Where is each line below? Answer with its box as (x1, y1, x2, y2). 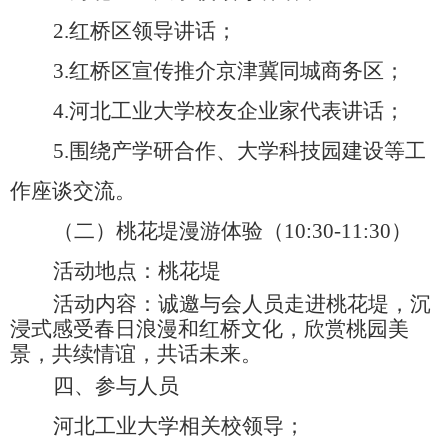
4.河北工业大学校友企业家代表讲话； (52, 98, 405, 123)
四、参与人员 (52, 373, 179, 398)
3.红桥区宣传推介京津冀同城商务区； (52, 58, 405, 83)
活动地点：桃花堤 (52, 258, 221, 283)
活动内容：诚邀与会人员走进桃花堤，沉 (52, 291, 431, 316)
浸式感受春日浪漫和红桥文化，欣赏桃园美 (10, 316, 409, 341)
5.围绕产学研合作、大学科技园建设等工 (52, 138, 426, 163)
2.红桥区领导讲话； (52, 18, 237, 43)
